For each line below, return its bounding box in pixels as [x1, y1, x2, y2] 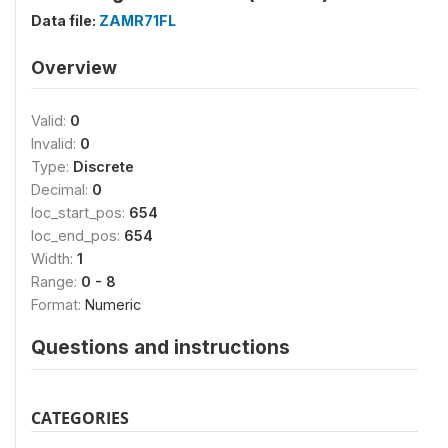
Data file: [31, 11, 99, 29]
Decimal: [31, 180, 92, 198]
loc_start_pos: [31, 203, 129, 221]
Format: [31, 295, 85, 313]
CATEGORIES [31, 406, 129, 429]
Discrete [73, 157, 134, 175]
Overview [31, 56, 117, 78]
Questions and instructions [31, 334, 290, 359]
